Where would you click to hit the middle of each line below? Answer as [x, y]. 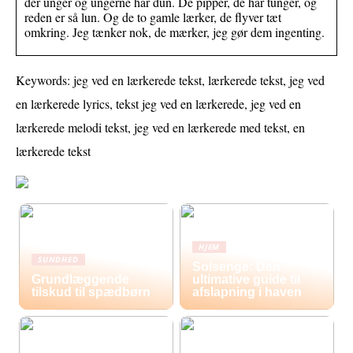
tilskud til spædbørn [91, 292]
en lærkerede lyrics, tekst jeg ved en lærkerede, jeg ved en [158, 103]
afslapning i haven [247, 292]
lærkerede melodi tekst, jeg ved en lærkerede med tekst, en [160, 127]
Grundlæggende [81, 279]
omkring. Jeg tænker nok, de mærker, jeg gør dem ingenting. [175, 32]
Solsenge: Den [237, 266]
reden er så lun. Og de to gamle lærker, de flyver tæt [153, 17]
